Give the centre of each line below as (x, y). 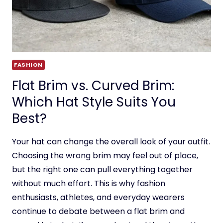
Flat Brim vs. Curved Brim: (93, 86)
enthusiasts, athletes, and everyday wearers (98, 198)
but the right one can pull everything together (102, 170)
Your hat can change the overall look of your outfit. (111, 142)
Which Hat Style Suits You (94, 102)
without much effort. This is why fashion (89, 184)
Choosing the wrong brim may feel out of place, (105, 156)
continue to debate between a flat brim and (98, 212)
